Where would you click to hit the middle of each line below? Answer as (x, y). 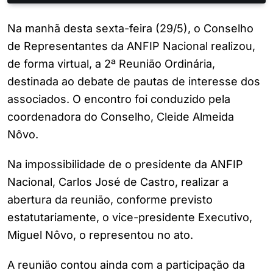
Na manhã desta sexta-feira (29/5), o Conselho (130, 29)
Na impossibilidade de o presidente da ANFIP (125, 165)
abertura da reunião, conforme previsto (110, 200)
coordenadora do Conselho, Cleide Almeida (121, 117)
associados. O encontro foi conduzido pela (119, 99)
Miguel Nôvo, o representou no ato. (100, 235)
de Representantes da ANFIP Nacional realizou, (131, 46)
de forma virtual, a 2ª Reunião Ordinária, (111, 64)
